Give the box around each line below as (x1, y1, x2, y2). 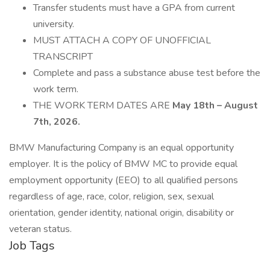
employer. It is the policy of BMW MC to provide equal (9, 157, 237, 171)
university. (33, 17, 74, 31)
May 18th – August (172, 99, 258, 112)
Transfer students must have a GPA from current (33, 1, 235, 14)
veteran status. (9, 222, 74, 236)
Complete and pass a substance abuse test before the (33, 66, 260, 80)
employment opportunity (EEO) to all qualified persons (9, 174, 238, 187)
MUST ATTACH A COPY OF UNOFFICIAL (33, 34, 211, 47)
